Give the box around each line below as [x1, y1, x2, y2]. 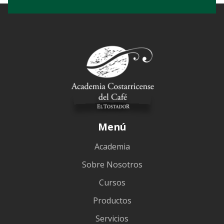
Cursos [98, 177, 125, 188]
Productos [92, 195, 131, 206]
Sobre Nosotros [81, 159, 142, 170]
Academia [94, 141, 130, 152]
